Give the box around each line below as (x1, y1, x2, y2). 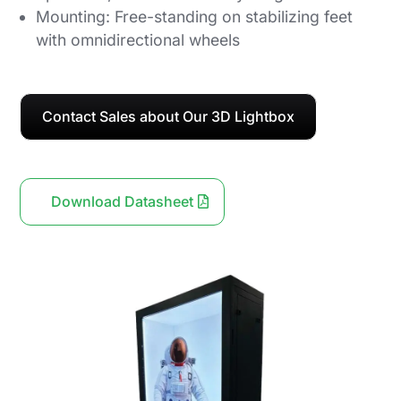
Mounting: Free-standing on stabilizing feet (36, 7, 353, 27)
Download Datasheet (51, 192, 194, 210)
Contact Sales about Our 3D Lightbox (42, 107, 295, 125)
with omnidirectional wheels (36, 30, 240, 50)
